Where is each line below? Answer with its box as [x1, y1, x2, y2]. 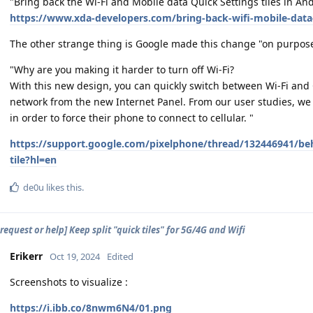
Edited [107, 249, 133, 263]
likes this [44, 180, 82, 194]
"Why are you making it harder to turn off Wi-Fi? [10, 62, 234, 76]
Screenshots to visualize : [10, 275, 128, 289]
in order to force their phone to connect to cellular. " [10, 110, 254, 124]
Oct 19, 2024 [50, 249, 100, 263]
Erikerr [10, 249, 43, 263]
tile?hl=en [10, 152, 57, 166]
